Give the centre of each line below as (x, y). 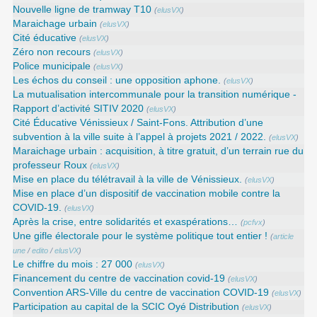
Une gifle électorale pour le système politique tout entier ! (140, 236)
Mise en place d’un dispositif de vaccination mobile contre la (147, 193)
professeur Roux (50, 165)
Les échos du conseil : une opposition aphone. (117, 80)
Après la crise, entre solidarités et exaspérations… (126, 221)
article (284, 236)
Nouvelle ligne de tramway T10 (82, 9)
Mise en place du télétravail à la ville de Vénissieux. (128, 179)
